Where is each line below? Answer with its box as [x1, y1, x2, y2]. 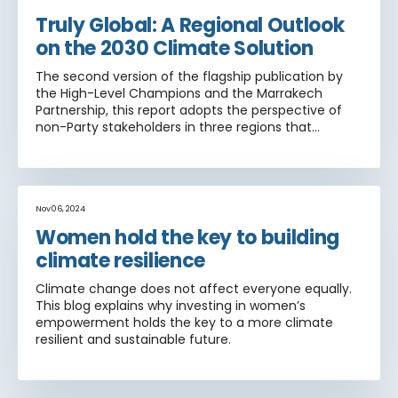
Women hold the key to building [36, 223, 340, 251]
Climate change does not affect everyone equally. [36, 279, 352, 298]
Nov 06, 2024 [36, 203, 85, 214]
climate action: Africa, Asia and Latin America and [36, 151, 345, 170]
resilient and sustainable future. [36, 330, 231, 348]
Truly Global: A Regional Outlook [36, 11, 345, 39]
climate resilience [36, 246, 206, 275]
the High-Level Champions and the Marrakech [36, 84, 322, 102]
